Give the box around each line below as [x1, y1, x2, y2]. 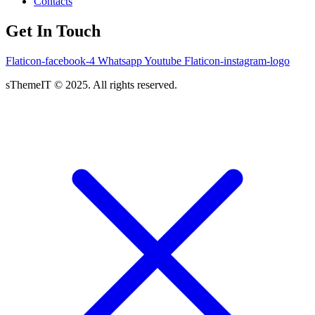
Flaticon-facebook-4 [6, 54, 95, 67]
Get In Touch [6, 21, 101, 40]
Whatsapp [98, 54, 142, 67]
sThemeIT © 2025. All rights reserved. [6, 78, 177, 91]
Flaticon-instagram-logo [184, 54, 290, 67]
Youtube [144, 54, 181, 67]
